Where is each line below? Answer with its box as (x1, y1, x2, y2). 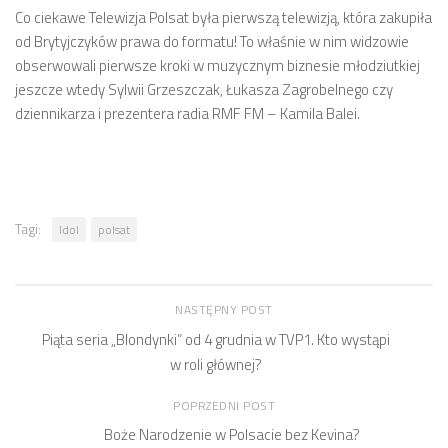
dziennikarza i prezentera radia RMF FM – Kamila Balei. (15, 102, 360, 125)
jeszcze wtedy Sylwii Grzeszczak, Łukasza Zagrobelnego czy (15, 78, 393, 101)
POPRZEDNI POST (173, 395, 275, 415)
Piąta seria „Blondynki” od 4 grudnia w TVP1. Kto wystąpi (42, 327, 390, 351)
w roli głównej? (170, 352, 262, 376)
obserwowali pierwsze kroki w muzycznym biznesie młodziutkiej (15, 54, 420, 77)
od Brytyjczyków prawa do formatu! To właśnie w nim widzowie (15, 30, 409, 53)
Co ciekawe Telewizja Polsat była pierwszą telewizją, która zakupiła (15, 6, 432, 29)
